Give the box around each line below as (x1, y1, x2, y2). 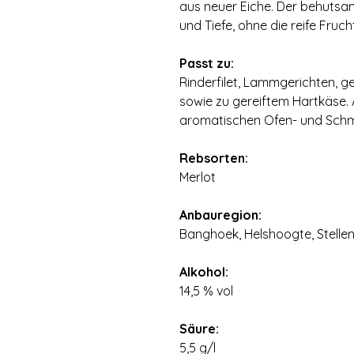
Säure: (179, 321, 219, 337)
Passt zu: (179, 55, 234, 71)
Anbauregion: (179, 207, 262, 223)
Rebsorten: (179, 150, 248, 166)
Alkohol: (179, 264, 228, 280)
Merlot (179, 169, 216, 185)
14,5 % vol (179, 283, 233, 299)
